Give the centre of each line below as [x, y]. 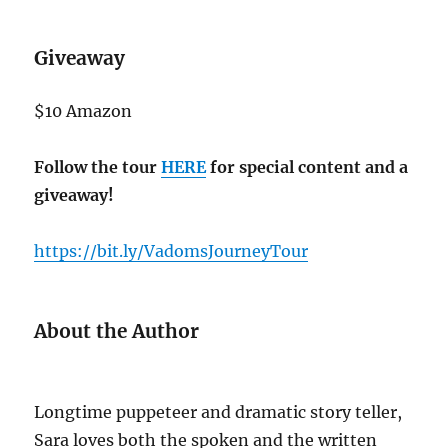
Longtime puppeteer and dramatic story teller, [218, 411]
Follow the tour [98, 166]
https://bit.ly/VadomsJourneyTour [171, 250]
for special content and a [307, 166]
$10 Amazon [85, 110]
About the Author [117, 330]
